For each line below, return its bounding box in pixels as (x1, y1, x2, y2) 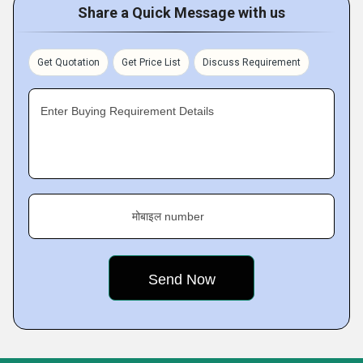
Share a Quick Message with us (78, 4, 285, 21)
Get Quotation (37, 57, 100, 68)
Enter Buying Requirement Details (41, 105, 214, 117)
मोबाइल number (132, 210, 204, 223)
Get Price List (122, 57, 181, 68)
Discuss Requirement (203, 57, 301, 68)
